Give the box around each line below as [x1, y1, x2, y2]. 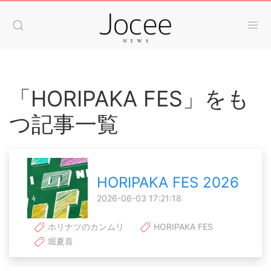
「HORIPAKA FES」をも [9, 85, 249, 112]
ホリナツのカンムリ [45, 221, 124, 232]
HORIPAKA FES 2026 [97, 174, 239, 191]
